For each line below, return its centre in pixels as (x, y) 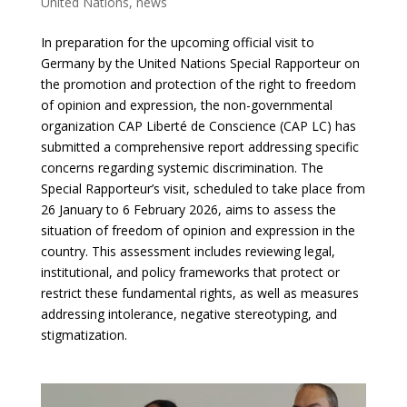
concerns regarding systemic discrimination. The (182, 167)
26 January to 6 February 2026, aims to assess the (188, 209)
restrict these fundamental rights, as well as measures (199, 293)
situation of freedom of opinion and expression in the (198, 230)
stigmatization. (84, 334)
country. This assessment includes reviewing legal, (188, 251)
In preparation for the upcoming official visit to (177, 42)
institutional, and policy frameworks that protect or (190, 272)
